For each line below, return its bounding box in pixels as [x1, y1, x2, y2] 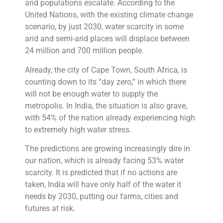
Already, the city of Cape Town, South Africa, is [25, 65, 187, 75]
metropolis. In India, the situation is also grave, [25, 101, 187, 111]
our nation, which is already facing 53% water [25, 156, 184, 166]
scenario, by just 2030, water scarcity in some [25, 22, 184, 32]
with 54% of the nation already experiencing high [25, 112, 195, 122]
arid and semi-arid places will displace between [25, 34, 190, 44]
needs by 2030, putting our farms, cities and [25, 192, 178, 202]
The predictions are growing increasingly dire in [25, 144, 190, 154]
